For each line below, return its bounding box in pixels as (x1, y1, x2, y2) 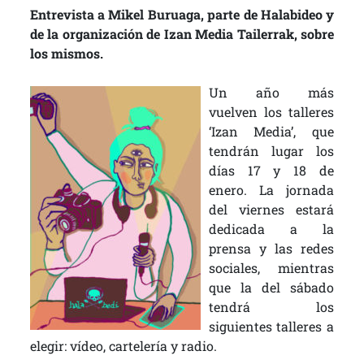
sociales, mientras (208, 259, 335, 276)
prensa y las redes (208, 240, 335, 257)
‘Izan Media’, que (208, 123, 335, 140)
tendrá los (208, 298, 335, 315)
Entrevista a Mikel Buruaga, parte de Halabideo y (29, 6, 335, 23)
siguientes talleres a (208, 318, 335, 335)
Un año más (208, 84, 335, 101)
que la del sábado (208, 279, 335, 296)
